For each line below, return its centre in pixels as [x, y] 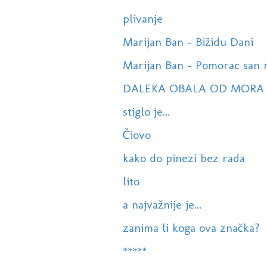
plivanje [142, 19]
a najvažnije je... [162, 205]
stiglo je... [146, 112]
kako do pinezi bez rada [184, 158]
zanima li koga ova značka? [191, 228]
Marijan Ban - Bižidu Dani [188, 42]
